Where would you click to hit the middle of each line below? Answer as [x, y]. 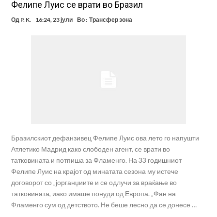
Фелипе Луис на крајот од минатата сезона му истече [94, 171]
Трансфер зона [110, 20]
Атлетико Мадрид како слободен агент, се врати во [90, 149]
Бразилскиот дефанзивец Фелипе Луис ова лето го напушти [105, 138]
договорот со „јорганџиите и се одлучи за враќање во [94, 183]
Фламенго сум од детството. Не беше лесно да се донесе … [104, 205]
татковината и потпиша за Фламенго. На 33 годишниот [96, 160]
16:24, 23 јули [54, 20]
